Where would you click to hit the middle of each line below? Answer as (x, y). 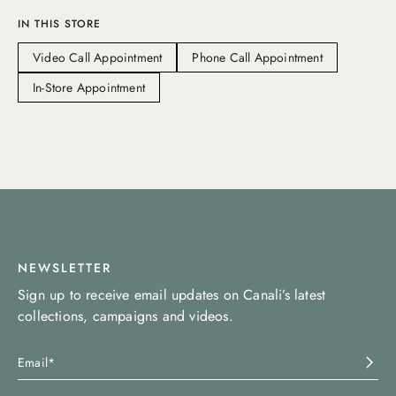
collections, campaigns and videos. (126, 316)
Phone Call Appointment (257, 57)
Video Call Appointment (98, 57)
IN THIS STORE (59, 23)
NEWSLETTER (65, 268)
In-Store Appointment (89, 87)
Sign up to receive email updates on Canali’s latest (172, 295)
